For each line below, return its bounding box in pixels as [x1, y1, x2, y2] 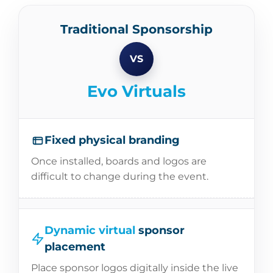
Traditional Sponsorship [60, 22, 213, 37]
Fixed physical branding [44, 133, 180, 147]
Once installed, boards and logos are [31, 155, 207, 167]
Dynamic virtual [44, 224, 135, 237]
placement [44, 240, 105, 253]
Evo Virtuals [87, 82, 186, 101]
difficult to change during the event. [31, 171, 208, 182]
